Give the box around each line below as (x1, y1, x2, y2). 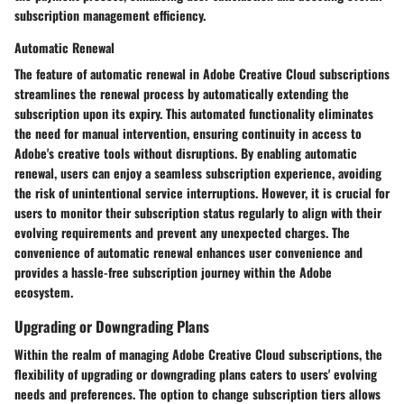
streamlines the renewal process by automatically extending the (14, 83, 349, 103)
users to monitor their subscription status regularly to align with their (14, 202, 381, 222)
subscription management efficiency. (14, 5, 206, 24)
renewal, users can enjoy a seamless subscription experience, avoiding (14, 162, 381, 182)
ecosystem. (14, 281, 73, 301)
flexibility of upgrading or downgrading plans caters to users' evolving (14, 363, 377, 383)
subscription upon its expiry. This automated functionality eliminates (14, 103, 373, 123)
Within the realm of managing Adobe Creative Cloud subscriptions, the (14, 344, 382, 363)
